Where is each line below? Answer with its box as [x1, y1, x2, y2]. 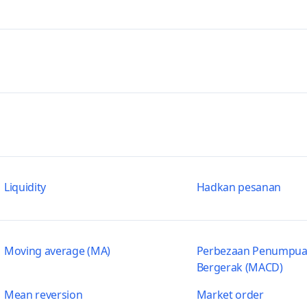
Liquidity [3, 180, 47, 195]
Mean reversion [3, 287, 83, 302]
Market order [196, 287, 264, 302]
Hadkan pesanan [196, 180, 282, 195]
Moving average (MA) [3, 243, 110, 258]
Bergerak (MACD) [196, 260, 283, 275]
